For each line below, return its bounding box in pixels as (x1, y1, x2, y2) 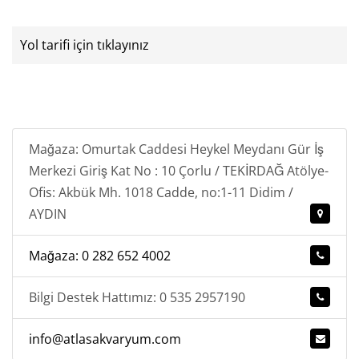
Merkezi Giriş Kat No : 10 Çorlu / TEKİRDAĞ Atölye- (29, 162, 329, 179)
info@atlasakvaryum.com (29, 330, 181, 348)
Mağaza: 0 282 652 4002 (29, 247, 171, 264)
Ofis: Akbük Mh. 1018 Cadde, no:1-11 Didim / (29, 184, 293, 201)
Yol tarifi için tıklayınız (20, 36, 149, 54)
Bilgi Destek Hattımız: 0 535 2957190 (29, 288, 245, 306)
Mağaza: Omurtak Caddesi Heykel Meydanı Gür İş (29, 140, 324, 158)
